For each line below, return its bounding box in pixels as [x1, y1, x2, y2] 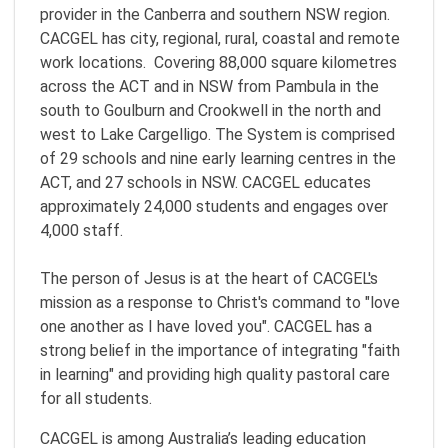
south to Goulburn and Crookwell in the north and [40, 100, 381, 120]
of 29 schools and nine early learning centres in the [40, 148, 396, 168]
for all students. [40, 388, 156, 408]
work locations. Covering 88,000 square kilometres [40, 52, 397, 72]
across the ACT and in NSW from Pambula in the [40, 76, 379, 96]
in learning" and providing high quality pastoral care [40, 364, 390, 384]
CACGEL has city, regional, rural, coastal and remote [40, 28, 400, 48]
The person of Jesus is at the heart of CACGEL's [40, 268, 378, 288]
